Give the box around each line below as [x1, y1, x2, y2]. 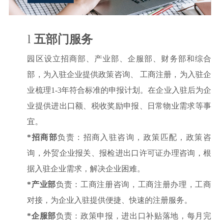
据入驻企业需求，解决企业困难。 [27, 164, 145, 173]
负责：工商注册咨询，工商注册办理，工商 [56, 180, 211, 189]
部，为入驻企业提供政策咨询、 [27, 70, 138, 79]
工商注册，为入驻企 [140, 70, 211, 79]
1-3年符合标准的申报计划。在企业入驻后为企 [51, 85, 211, 94]
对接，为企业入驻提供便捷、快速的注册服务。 [27, 195, 192, 204]
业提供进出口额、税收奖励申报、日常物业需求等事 [27, 101, 211, 110]
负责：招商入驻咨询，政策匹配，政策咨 [57, 133, 211, 141]
